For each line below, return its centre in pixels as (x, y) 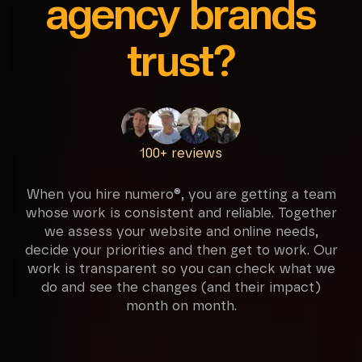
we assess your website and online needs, (181, 232)
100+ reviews (181, 154)
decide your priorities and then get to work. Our (181, 250)
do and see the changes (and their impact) (181, 288)
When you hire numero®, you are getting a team (181, 195)
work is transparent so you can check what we (181, 269)
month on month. (181, 306)
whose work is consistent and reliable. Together (181, 213)
